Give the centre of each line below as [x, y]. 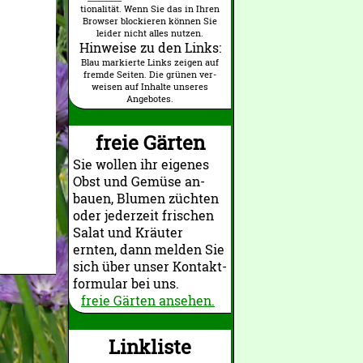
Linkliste [150, 347]
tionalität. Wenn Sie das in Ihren [150, 9]
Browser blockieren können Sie [150, 21]
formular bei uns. [126, 283]
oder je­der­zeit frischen [143, 215]
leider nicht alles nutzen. [150, 33]
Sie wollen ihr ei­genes [141, 164]
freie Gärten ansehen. [148, 300]
